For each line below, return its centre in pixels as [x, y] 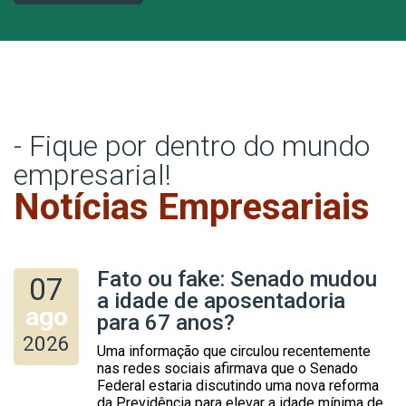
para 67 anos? [166, 322]
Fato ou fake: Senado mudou [237, 279]
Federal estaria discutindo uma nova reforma [238, 385]
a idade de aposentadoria [221, 300]
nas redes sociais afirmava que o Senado [227, 368]
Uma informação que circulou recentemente [234, 351]
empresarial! [92, 175]
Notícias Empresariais [192, 208]
